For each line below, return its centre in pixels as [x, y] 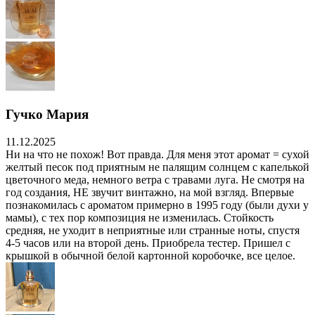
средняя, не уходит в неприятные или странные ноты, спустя [153, 230]
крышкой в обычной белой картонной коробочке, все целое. [150, 255]
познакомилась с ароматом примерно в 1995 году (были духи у [157, 205]
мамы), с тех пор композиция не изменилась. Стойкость [140, 217]
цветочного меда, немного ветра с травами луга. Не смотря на [155, 179]
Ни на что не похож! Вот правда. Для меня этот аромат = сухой [157, 154]
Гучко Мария [47, 115]
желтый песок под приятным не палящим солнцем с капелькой [157, 167]
